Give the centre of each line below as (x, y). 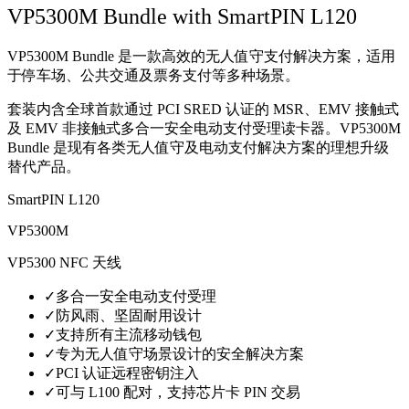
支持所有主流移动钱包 (129, 334)
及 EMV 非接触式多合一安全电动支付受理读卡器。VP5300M (204, 128)
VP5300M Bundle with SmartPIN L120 (182, 16)
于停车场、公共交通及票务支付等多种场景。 (153, 75)
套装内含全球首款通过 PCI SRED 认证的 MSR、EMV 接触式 (203, 109)
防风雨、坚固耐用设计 (129, 315)
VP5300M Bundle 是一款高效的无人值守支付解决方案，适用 (201, 56)
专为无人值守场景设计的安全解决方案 (180, 353)
